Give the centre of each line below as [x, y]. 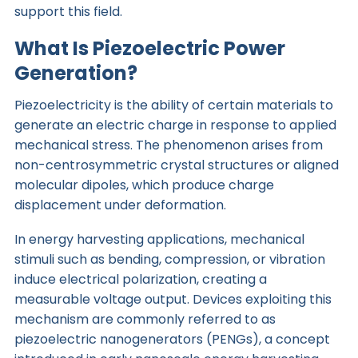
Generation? [76, 74]
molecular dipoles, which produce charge [144, 185]
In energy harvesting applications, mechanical [159, 240]
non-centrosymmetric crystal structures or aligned [176, 165]
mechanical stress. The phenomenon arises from [168, 145]
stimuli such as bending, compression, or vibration [169, 260]
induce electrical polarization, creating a [140, 280]
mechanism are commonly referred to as [145, 320]
